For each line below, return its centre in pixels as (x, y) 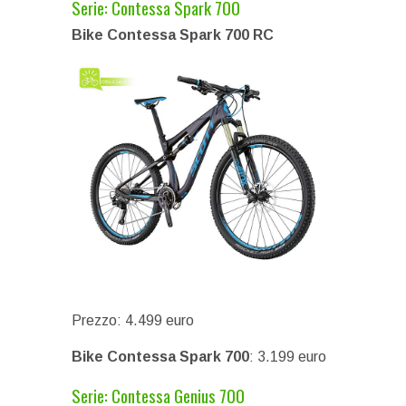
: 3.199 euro (288, 356)
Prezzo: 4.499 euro (133, 320)
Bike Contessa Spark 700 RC (173, 34)
